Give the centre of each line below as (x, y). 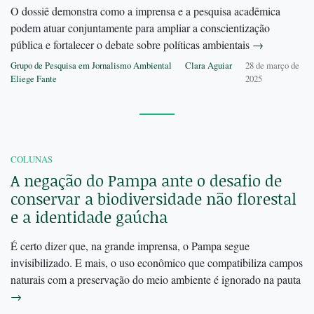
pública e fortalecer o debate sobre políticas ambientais (131, 45)
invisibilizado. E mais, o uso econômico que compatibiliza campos (157, 263)
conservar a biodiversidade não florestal (153, 199)
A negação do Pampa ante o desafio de (146, 181)
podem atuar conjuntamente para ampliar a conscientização (140, 28)
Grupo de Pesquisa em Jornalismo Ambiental (91, 66)
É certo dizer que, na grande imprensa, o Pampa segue (130, 246)
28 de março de (272, 66)
